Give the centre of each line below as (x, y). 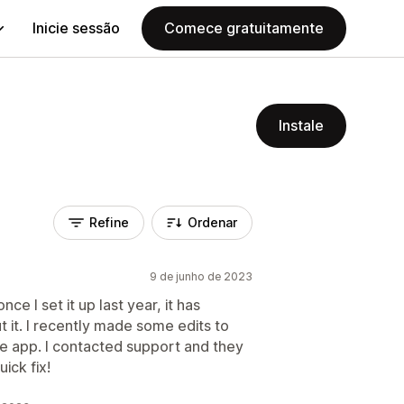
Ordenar (212, 222)
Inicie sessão (76, 28)
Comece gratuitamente (244, 28)
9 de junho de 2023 (201, 276)
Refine (109, 222)
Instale (301, 125)
